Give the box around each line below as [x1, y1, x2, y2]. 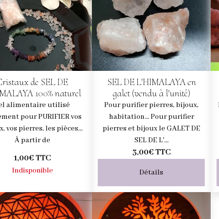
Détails [139, 168, 164, 177]
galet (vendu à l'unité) [112, 87, 191, 99]
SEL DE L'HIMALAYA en [107, 76, 196, 88]
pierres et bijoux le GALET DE [102, 124, 200, 133]
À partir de [14, 135, 50, 145]
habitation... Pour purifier [109, 112, 194, 121]
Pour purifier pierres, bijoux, [104, 100, 199, 109]
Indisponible [12, 166, 53, 175]
